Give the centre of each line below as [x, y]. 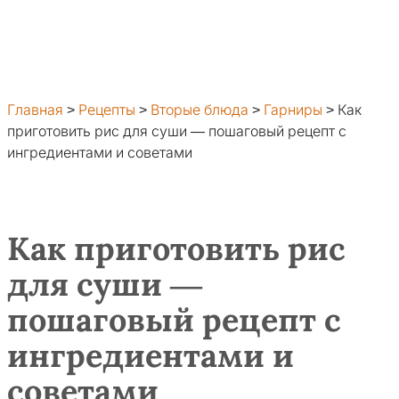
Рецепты [107, 110]
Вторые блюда [199, 110]
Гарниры [293, 110]
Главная [35, 110]
